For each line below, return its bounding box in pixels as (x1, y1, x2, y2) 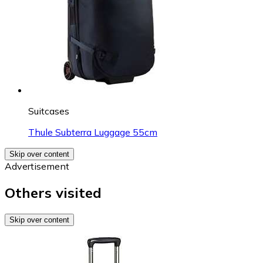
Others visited (5, 183, 102, 201)
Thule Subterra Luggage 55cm (28, 126, 157, 138)
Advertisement (5, 160, 69, 172)
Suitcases (28, 104, 69, 117)
